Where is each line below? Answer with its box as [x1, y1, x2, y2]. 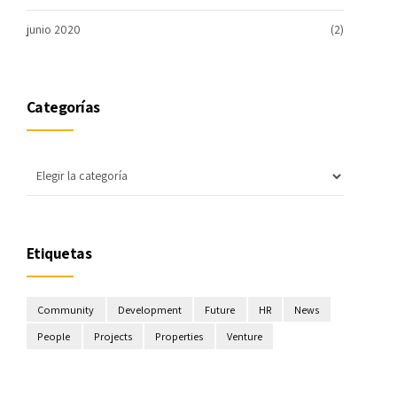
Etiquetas [27, 242, 92, 263]
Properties [155, 329, 204, 345]
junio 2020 [27, 21, 81, 38]
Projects [93, 329, 132, 345]
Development [117, 301, 182, 317]
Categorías [27, 96, 100, 117]
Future [205, 301, 236, 317]
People [37, 329, 71, 345]
